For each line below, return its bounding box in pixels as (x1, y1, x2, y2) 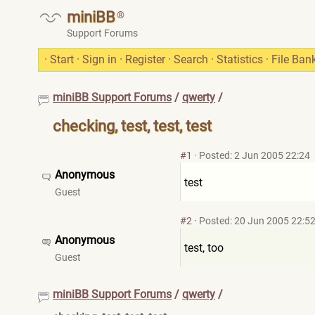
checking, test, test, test (53, 117, 212, 135)
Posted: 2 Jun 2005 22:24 (197, 150, 310, 161)
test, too (184, 241, 224, 255)
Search (174, 53, 208, 66)
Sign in (82, 53, 117, 66)
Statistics (217, 53, 263, 66)
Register (125, 53, 165, 66)
